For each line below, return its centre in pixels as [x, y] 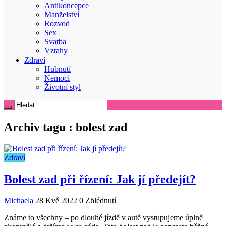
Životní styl [63, 87]
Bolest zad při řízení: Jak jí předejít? [100, 179]
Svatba [55, 42]
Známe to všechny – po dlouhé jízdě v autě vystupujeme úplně [103, 218]
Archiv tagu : [40, 127]
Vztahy [56, 51]
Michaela [20, 201]
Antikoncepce [67, 6]
